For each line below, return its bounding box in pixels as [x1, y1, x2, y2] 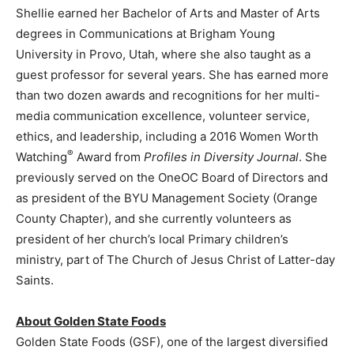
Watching [16, 149, 67, 164]
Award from [73, 149, 144, 164]
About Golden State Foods [16, 313, 166, 329]
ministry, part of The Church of [16, 251, 190, 267]
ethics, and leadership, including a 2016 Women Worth [16, 128, 318, 144]
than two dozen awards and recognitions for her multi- [16, 87, 320, 103]
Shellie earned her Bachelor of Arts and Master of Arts [16, 5, 320, 21]
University [16, 46, 73, 62]
